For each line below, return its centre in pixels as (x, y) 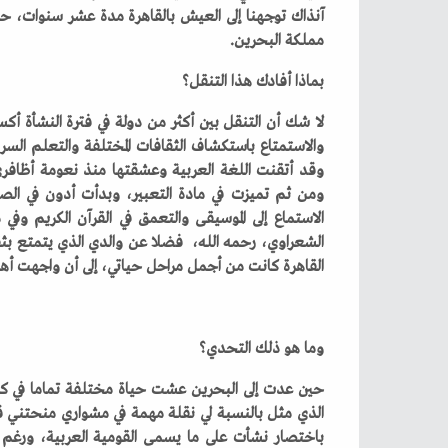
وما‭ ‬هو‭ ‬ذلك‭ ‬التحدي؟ (313, 348)
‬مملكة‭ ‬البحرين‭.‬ (304, 40)
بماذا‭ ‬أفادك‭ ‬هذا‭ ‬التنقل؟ (309, 81)
